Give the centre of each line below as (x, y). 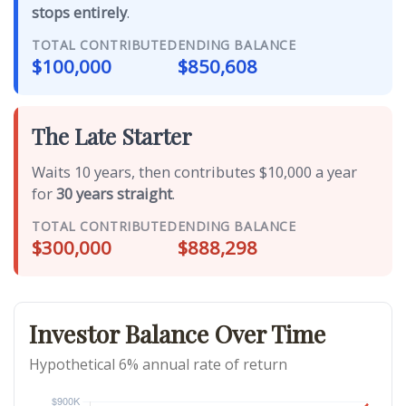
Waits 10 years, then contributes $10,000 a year (194, 172)
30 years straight (114, 193)
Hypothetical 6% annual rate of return (158, 364)
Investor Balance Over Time (177, 333)
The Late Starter (112, 136)
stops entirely (79, 12)
